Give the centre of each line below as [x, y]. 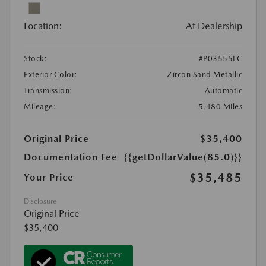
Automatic [223, 91]
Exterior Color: [51, 75]
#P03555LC [220, 59]
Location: [43, 26]
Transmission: [48, 91]
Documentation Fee [71, 157]
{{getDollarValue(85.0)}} [183, 157]
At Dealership [214, 26]
